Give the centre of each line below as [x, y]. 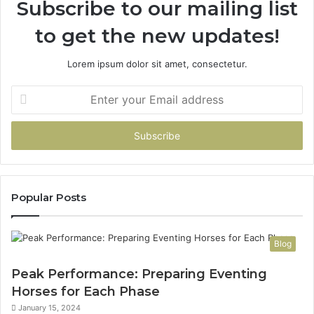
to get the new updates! [157, 36]
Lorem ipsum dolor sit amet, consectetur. [157, 64]
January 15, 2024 [49, 308]
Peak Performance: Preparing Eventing [139, 274]
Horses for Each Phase [86, 292]
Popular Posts [49, 197]
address [28, 136]
